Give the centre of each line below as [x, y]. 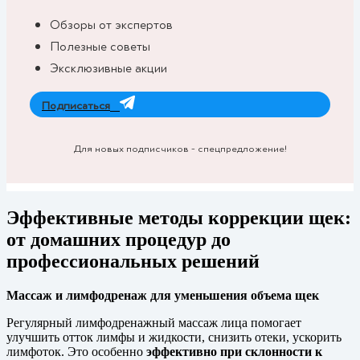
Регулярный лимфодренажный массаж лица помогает [154, 322]
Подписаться [76, 105]
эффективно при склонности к [234, 351]
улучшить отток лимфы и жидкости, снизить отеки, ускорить [174, 337]
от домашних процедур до [119, 240]
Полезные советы [100, 46]
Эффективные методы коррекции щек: [179, 218]
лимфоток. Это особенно [76, 351]
